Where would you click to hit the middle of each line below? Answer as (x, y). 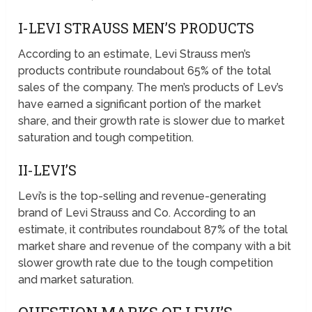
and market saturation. (76, 280)
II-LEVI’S (48, 170)
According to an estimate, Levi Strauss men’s (135, 54)
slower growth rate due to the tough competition (146, 263)
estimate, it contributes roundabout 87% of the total (153, 230)
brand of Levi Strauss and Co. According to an (137, 213)
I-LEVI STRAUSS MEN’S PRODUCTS (136, 28)
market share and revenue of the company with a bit (155, 247)
